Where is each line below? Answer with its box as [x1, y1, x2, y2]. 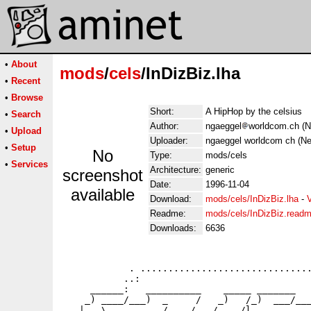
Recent [11, 76, 40, 86]
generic [205, 165, 235, 175]
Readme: [150, 208, 186, 219]
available [71, 185, 135, 204]
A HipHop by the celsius [205, 106, 302, 117]
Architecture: [150, 165, 201, 175]
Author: [150, 121, 179, 131]
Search [11, 109, 41, 119]
